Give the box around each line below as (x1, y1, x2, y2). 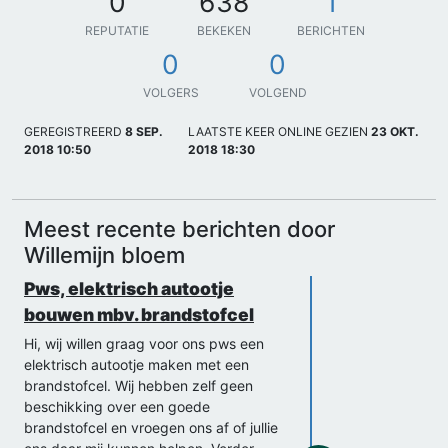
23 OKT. (370, 123, 419, 139)
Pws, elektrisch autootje (24, 277, 234, 299)
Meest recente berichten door (24, 215, 335, 242)
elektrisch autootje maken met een (24, 355, 249, 373)
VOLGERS (142, 84, 199, 100)
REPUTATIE (85, 22, 149, 38)
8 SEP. (125, 123, 163, 139)
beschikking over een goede (24, 397, 210, 415)
